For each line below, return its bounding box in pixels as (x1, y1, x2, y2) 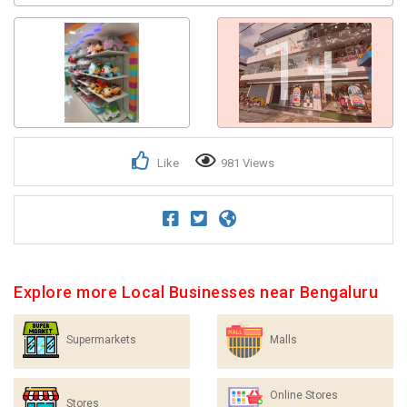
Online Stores (270, 389, 338, 402)
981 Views (220, 156, 274, 170)
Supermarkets (66, 333, 136, 346)
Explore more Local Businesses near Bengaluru (14, 283, 378, 302)
